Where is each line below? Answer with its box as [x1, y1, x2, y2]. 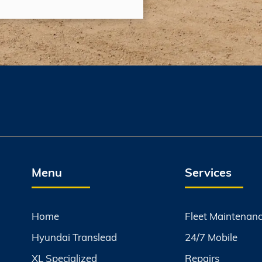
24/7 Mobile [184, 230, 237, 244]
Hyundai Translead [32, 230, 118, 244]
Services [184, 163, 232, 180]
